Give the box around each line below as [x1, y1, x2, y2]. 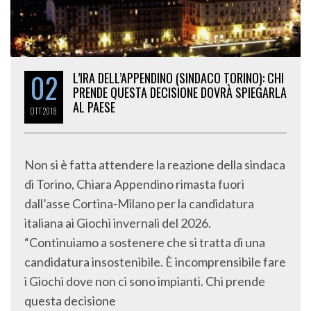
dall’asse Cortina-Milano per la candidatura [24, 195, 254, 211]
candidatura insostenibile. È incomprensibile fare [24, 253, 286, 269]
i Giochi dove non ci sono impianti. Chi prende [24, 273, 265, 289]
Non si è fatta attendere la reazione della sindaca [24, 156, 285, 172]
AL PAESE [73, 97, 115, 116]
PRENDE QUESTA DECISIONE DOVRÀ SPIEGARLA [73, 83, 287, 101]
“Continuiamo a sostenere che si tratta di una [24, 234, 265, 250]
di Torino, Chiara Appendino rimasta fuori [24, 176, 244, 192]
